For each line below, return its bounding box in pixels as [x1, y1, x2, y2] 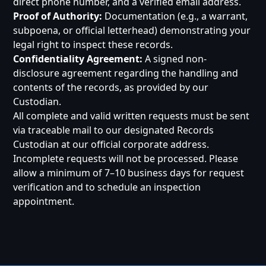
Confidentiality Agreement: [13, 52, 143, 65]
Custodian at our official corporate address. [13, 138, 210, 151]
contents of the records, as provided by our [13, 81, 209, 94]
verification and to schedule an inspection [13, 180, 201, 194]
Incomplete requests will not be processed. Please [13, 152, 239, 165]
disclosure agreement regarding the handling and [13, 66, 239, 80]
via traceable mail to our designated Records [13, 123, 214, 137]
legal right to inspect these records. [13, 38, 173, 51]
